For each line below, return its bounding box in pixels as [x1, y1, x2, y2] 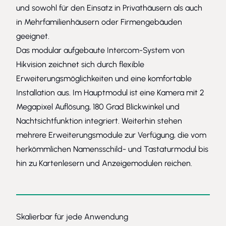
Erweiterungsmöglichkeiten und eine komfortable [16, 73, 192, 83]
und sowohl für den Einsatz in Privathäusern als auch [16, 3, 202, 13]
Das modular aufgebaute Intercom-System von [16, 45, 185, 55]
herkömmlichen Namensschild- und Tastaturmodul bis [16, 144, 208, 154]
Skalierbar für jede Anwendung [16, 211, 128, 221]
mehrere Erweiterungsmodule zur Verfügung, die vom [16, 130, 206, 140]
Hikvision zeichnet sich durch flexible [16, 59, 144, 69]
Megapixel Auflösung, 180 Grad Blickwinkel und [16, 101, 180, 111]
